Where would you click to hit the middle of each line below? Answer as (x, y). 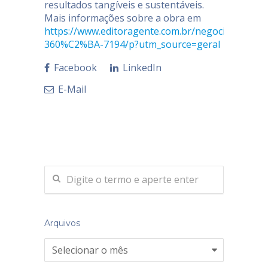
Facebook (74, 67)
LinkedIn (141, 67)
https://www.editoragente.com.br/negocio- (139, 31)
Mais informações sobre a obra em (123, 18)
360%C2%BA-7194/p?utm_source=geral (132, 44)
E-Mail (71, 89)
